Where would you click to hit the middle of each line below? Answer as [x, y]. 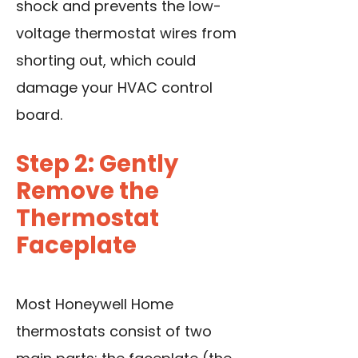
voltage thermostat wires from [126, 34]
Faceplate [76, 246]
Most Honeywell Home [95, 304]
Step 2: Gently [97, 164]
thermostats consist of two [114, 332]
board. [39, 115]
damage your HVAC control [114, 88]
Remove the [88, 191]
